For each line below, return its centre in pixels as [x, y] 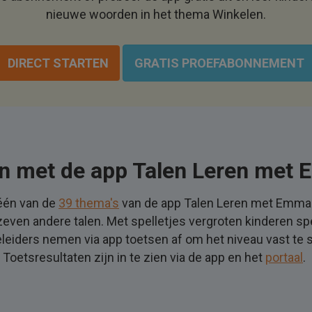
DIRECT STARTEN [58, 63]
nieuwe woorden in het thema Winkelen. [156, 14]
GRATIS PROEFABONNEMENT [219, 63]
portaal [284, 257]
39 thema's [89, 203]
